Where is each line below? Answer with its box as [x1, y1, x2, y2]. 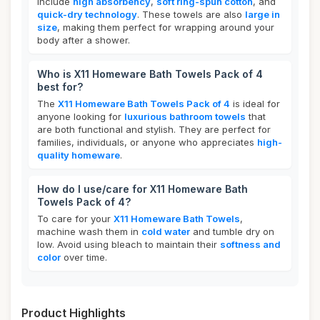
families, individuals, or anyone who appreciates [37, 136, 257, 148]
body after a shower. [37, 34, 130, 46]
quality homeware [37, 149, 120, 161]
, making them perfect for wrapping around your [57, 21, 274, 33]
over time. [61, 251, 107, 263]
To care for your [37, 213, 114, 224]
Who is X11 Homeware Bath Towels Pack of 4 [37, 68, 263, 80]
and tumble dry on [190, 226, 274, 237]
